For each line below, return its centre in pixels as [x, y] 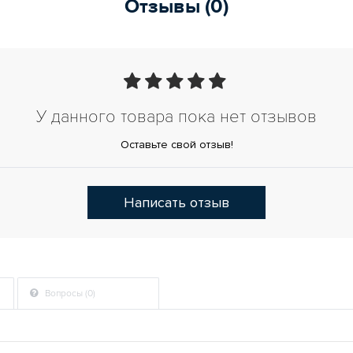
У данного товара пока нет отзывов [176, 117]
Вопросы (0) [69, 294]
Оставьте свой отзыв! [176, 145]
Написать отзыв [176, 203]
